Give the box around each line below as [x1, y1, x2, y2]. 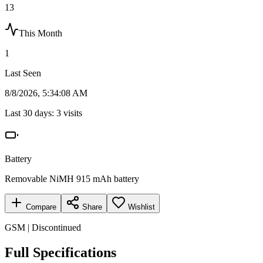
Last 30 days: [5, 107, 56, 118]
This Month [19, 28, 62, 38]
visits [61, 107, 82, 118]
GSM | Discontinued [5, 222, 81, 232]
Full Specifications [5, 244, 116, 260]
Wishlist [128, 202, 155, 211]
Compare [23, 202, 56, 211]
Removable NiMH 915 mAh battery [5, 173, 139, 184]
